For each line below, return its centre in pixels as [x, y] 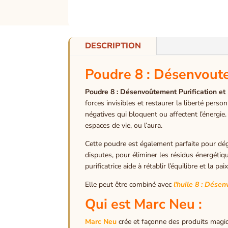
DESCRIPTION [113, 46]
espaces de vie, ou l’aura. [124, 125]
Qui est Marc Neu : [146, 204]
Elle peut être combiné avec [129, 184]
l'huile [182, 184]
